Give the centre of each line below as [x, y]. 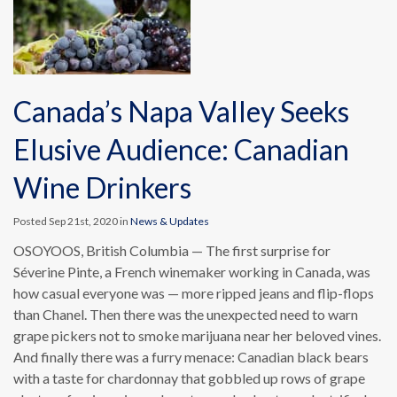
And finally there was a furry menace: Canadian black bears [191, 357]
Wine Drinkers [102, 187]
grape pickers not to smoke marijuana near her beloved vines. [197, 335]
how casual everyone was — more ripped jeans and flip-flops [194, 293]
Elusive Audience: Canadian [181, 149]
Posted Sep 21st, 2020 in [72, 221]
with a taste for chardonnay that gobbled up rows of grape [189, 378]
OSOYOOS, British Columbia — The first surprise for [172, 250]
